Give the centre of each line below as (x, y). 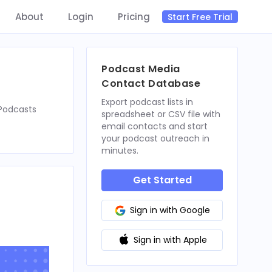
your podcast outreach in (155, 138)
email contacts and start (155, 126)
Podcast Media (141, 69)
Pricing (134, 16)
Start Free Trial (200, 17)
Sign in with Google (170, 210)
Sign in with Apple (170, 240)
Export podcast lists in (147, 102)
